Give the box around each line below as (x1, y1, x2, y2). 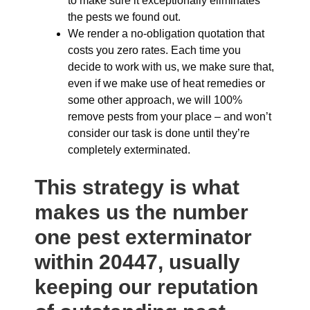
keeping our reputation (35, 275, 258, 298)
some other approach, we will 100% (68, 94, 242, 106)
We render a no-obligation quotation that (68, 28, 264, 39)
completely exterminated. (68, 144, 190, 156)
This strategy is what (35, 176, 239, 199)
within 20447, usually (35, 250, 240, 273)
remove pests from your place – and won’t (68, 111, 271, 122)
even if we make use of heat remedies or (68, 77, 265, 89)
